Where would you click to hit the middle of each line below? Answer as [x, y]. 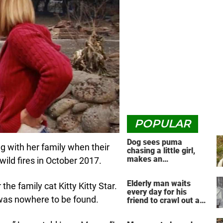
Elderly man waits [159, 184]
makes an [145, 159]
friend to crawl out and [168, 201]
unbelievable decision [166, 167]
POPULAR [163, 124]
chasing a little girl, [161, 151]
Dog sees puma [155, 142]
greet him [144, 209]
